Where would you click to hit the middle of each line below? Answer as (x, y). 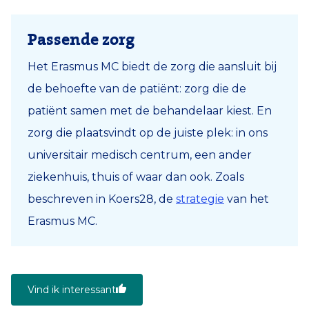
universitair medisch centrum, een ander (140, 154)
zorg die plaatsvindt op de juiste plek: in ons (148, 132)
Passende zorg (83, 40)
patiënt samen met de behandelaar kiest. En (150, 110)
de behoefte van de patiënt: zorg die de (137, 88)
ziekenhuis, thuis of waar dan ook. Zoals (136, 177)
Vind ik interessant (72, 289)
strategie (200, 199)
